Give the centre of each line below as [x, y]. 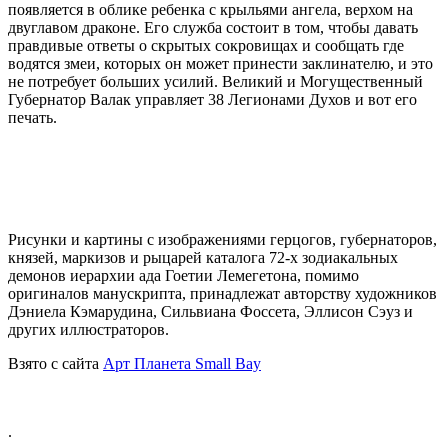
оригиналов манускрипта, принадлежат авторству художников [222, 293]
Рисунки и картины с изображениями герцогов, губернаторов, [222, 239]
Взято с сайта [55, 363]
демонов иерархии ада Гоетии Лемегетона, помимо [183, 275]
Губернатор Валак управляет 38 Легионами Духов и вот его [212, 99]
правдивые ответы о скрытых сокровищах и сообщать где [206, 45]
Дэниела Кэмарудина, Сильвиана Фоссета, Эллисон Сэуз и [210, 311]
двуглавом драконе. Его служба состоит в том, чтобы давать [213, 27]
